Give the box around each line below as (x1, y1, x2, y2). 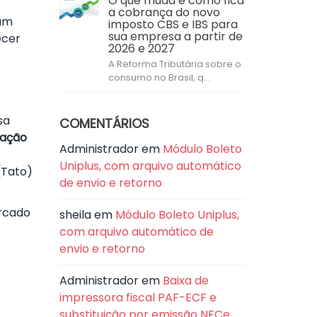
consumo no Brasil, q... (108, 71, 210, 84)
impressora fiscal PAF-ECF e (59, 289, 217, 306)
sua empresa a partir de (108, 28, 243, 45)
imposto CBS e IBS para (108, 16, 238, 33)
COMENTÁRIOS (59, 115, 149, 132)
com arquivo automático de (59, 224, 214, 240)
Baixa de (162, 272, 209, 289)
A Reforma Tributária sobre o (108, 57, 241, 71)
